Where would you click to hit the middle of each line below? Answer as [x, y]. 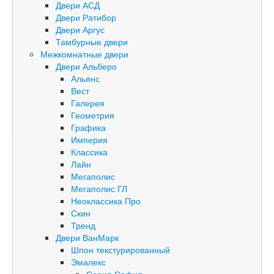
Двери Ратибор [86, 17]
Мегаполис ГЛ [99, 188]
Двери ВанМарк [87, 237]
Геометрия [93, 115]
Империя [89, 139]
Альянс [85, 78]
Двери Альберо [86, 66]
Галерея [88, 103]
